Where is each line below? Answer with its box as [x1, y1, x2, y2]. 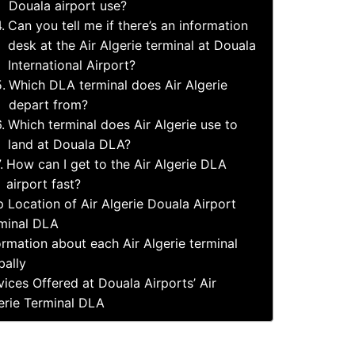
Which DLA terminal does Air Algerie [8, 77, 227, 94]
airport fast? [6, 176, 81, 193]
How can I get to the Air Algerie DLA [6, 156, 227, 173]
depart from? [8, 97, 88, 113]
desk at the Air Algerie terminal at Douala [7, 37, 256, 54]
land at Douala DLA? [7, 136, 131, 153]
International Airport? [7, 57, 136, 74]
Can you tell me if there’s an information [7, 17, 248, 34]
